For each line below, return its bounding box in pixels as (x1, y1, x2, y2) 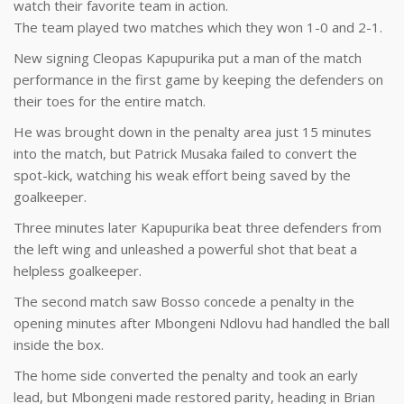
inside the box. (14, 335, 104, 353)
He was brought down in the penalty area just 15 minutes (14, 123, 372, 141)
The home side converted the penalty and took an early (14, 366, 358, 384)
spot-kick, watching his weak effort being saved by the (14, 166, 351, 184)
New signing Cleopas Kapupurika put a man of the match (14, 49, 362, 67)
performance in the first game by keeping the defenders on (14, 70, 383, 88)
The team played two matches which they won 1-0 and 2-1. (14, 18, 382, 36)
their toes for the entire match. (14, 92, 206, 110)
